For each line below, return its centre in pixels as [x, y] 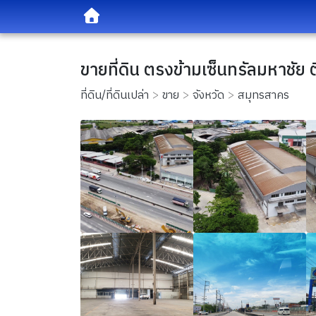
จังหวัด [208, 96]
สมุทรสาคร [263, 96]
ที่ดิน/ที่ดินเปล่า [115, 96]
